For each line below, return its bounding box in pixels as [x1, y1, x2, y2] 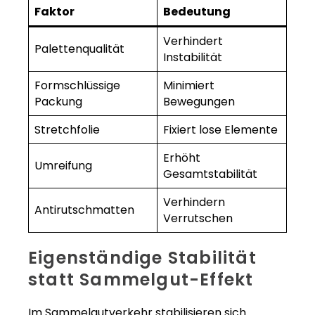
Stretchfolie [34, 122, 100, 139]
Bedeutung [163, 4, 231, 20]
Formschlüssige [34, 77, 120, 94]
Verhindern [163, 194, 225, 211]
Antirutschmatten [34, 202, 134, 219]
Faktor [34, 4, 75, 20]
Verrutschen [163, 210, 233, 227]
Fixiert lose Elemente [163, 122, 278, 139]
